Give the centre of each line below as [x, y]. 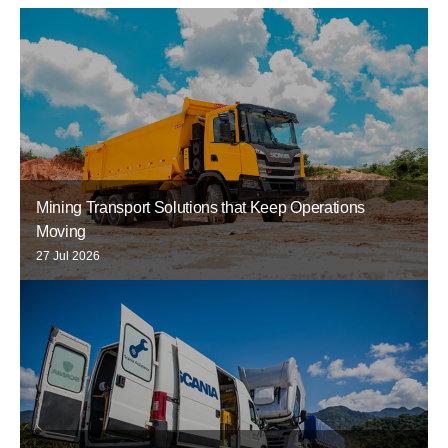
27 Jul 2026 [68, 256]
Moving [61, 232]
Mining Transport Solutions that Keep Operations [200, 208]
